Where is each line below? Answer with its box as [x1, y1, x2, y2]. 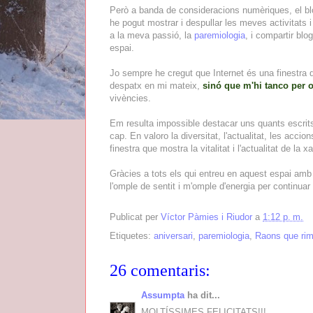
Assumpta [141, 289, 184, 300]
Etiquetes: [110, 230, 154, 241]
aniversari [154, 230, 193, 241]
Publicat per [110, 212, 161, 223]
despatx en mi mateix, [110, 80, 203, 91]
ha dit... [184, 289, 220, 300]
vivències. [110, 92, 151, 103]
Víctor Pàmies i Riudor [161, 212, 252, 223]
